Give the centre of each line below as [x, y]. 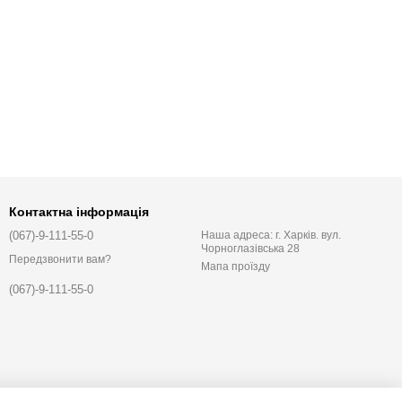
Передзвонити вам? [60, 260]
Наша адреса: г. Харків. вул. [271, 235]
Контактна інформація [79, 212]
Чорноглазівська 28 [250, 249]
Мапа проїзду [236, 267]
